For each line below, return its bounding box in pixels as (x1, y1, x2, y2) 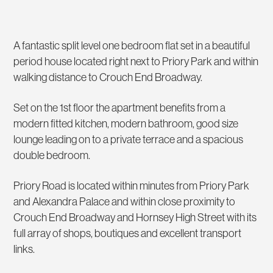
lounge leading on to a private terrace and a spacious (13, 133, 244, 146)
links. (13, 243, 35, 256)
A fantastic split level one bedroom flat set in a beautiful (13, 40, 250, 52)
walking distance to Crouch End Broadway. (13, 71, 203, 84)
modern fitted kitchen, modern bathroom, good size (13, 118, 239, 130)
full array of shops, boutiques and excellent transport (13, 227, 242, 240)
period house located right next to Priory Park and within (13, 55, 259, 68)
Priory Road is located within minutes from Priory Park (13, 180, 250, 193)
